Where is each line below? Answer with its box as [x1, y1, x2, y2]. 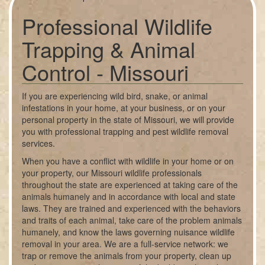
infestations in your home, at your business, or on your [22, 102, 226, 114]
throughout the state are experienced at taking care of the [22, 179, 238, 190]
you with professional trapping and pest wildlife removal [22, 125, 229, 137]
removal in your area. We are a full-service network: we [22, 238, 229, 250]
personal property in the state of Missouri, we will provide [22, 114, 235, 125]
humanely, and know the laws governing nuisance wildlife [22, 226, 235, 238]
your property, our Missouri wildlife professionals [22, 167, 202, 179]
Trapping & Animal [22, 34, 196, 64]
